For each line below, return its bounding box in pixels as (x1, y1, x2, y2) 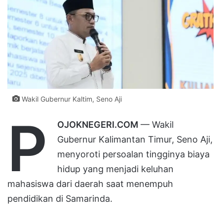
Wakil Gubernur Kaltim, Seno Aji (20, 94, 122, 103)
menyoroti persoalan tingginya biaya (57, 148, 210, 159)
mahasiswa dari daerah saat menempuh (7, 178, 173, 189)
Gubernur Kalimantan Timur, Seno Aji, (57, 134, 213, 145)
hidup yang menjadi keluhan (57, 163, 174, 174)
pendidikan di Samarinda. (7, 193, 112, 204)
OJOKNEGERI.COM (57, 119, 138, 130)
